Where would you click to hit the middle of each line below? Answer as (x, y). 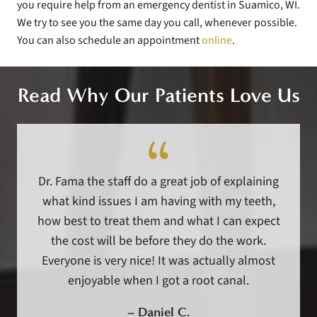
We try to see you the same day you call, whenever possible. (157, 23)
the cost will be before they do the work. (158, 241)
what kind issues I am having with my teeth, (158, 202)
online (217, 41)
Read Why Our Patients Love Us (158, 96)
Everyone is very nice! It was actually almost (158, 261)
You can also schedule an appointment (109, 41)
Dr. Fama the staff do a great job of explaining (158, 182)
